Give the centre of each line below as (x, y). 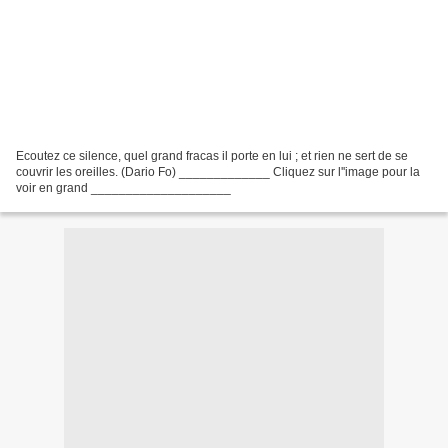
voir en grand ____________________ (123, 187)
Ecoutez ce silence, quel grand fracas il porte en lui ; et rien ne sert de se (212, 155)
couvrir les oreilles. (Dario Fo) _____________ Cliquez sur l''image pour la (218, 171)
